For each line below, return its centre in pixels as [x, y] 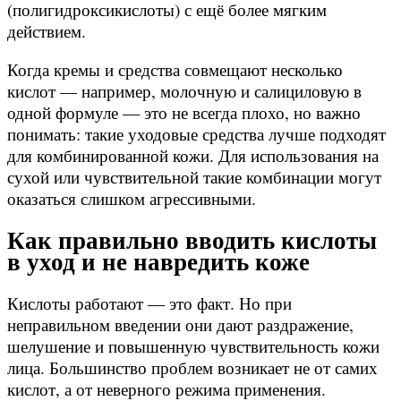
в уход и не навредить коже [158, 261]
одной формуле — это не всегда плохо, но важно [184, 112]
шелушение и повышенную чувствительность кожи [193, 346]
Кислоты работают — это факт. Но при [149, 303]
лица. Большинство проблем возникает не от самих [192, 367]
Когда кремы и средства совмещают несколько [175, 69]
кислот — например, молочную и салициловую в [184, 90]
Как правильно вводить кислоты [192, 240]
